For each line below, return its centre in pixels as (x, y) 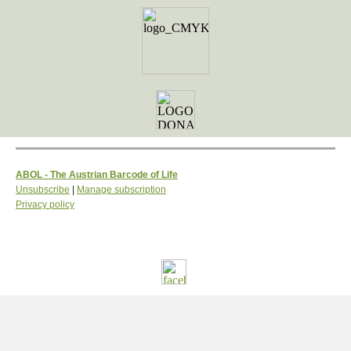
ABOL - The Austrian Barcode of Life (97, 175)
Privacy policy (45, 204)
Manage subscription (121, 190)
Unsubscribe (43, 190)
